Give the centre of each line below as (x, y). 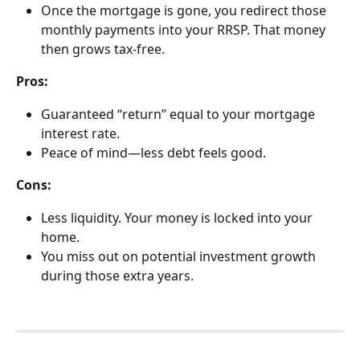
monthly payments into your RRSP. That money (185, 30)
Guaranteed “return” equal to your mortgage (180, 114)
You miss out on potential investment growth (180, 256)
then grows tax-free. (103, 49)
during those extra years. (117, 275)
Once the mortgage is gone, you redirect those (185, 11)
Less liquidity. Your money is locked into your (178, 217)
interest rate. (80, 133)
